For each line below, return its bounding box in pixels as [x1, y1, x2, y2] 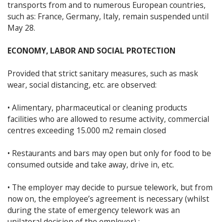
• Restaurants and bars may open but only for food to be [7, 147, 211, 159]
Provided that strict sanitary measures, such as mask [7, 67, 198, 79]
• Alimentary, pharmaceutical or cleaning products [7, 102, 187, 113]
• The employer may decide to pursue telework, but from [7, 181, 213, 193]
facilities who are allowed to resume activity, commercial [7, 113, 209, 124]
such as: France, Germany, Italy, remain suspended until [7, 10, 209, 22]
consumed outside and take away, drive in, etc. [7, 159, 174, 170]
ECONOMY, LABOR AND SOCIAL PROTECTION [7, 45, 175, 56]
